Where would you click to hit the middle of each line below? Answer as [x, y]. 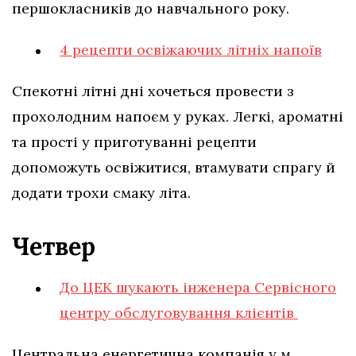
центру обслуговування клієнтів [179, 313]
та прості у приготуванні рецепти [134, 142]
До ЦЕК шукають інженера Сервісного [198, 288]
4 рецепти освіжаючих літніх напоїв [191, 50]
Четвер [57, 247]
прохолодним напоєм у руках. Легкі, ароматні [178, 117]
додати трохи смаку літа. [103, 193]
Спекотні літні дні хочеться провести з [153, 91]
